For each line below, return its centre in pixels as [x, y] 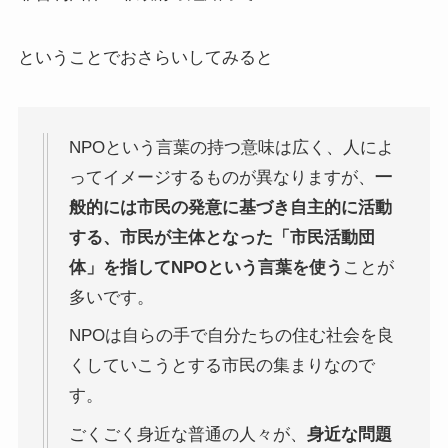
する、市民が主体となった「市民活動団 [221, 237]
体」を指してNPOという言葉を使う [205, 267]
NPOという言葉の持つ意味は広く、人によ [231, 147]
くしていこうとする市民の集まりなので [221, 366]
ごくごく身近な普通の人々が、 [187, 434]
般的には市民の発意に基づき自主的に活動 [230, 207]
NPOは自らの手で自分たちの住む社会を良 [231, 336]
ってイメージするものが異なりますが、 [221, 177]
